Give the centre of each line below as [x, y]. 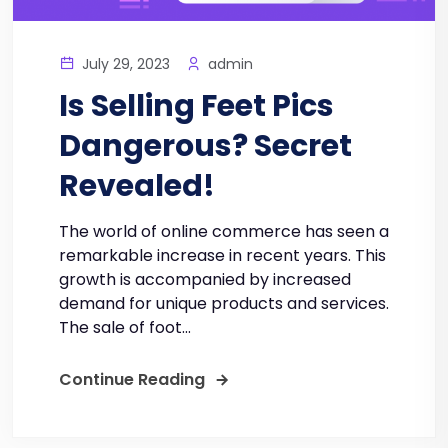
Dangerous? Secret [205, 146]
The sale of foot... [125, 328]
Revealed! [137, 186]
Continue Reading [132, 380]
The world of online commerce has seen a [224, 232]
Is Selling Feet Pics [196, 106]
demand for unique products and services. [224, 304]
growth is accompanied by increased [205, 280]
